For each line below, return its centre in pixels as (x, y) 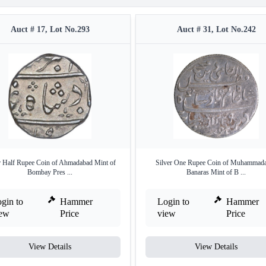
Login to (173, 202)
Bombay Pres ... (50, 172)
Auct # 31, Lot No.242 (216, 30)
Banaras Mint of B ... (216, 172)
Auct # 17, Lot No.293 (50, 30)
